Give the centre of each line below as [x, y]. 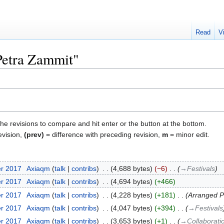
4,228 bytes [131, 195]
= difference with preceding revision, [103, 134]
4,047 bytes [131, 208]
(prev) [34, 134]
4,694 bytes [131, 182]
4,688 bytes [131, 168]
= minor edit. [189, 134]
